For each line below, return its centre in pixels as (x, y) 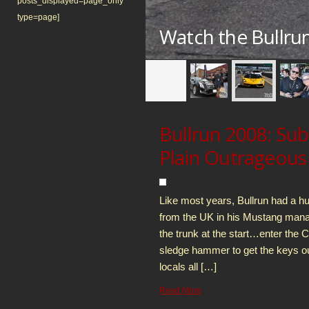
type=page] (38, 18)
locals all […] (188, 267)
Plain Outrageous (233, 157)
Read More (180, 290)
